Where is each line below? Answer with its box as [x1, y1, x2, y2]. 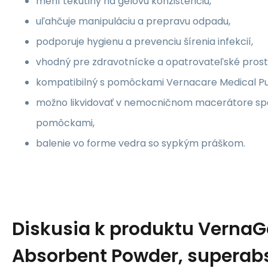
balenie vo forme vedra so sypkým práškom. [36, 136, 245, 151]
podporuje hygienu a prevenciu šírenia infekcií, [36, 35, 253, 49]
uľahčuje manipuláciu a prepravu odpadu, [36, 14, 230, 29]
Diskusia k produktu [12, 217, 198, 242]
